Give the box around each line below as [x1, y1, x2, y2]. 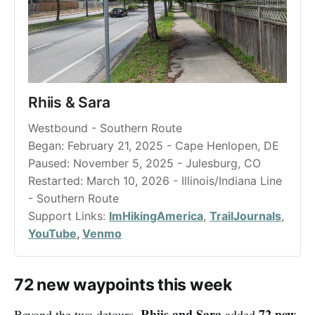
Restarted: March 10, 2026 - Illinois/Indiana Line [28, 173, 282, 188]
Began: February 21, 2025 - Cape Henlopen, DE [28, 138, 279, 153]
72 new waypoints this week [14, 274, 233, 295]
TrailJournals [210, 208, 281, 223]
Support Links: [28, 208, 109, 223]
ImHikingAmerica [109, 208, 203, 223]
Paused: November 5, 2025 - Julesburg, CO [28, 155, 261, 170]
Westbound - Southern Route [28, 120, 182, 135]
